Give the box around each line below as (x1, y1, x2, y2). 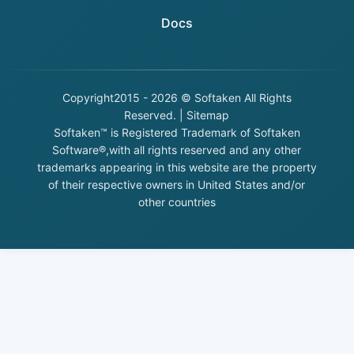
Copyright (62, 90, 114, 104)
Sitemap (186, 107, 230, 122)
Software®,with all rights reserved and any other (52, 142, 302, 156)
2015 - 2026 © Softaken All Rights (113, 90, 292, 104)
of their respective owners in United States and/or (48, 177, 306, 191)
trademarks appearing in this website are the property (36, 160, 317, 174)
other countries (137, 194, 216, 209)
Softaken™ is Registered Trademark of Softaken (53, 125, 300, 139)
